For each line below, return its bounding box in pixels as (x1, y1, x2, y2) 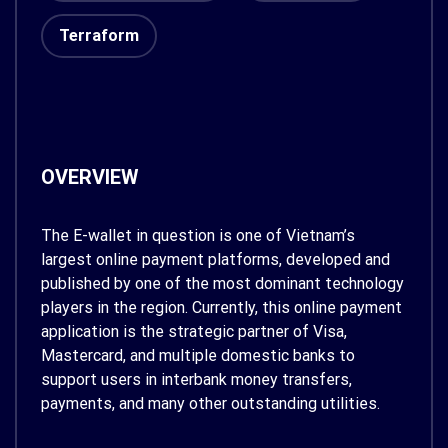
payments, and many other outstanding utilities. (41, 394, 380, 413)
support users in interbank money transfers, (41, 370, 352, 389)
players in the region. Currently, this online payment (41, 298, 402, 317)
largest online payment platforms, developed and (41, 250, 390, 269)
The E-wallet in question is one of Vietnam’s (41, 226, 355, 245)
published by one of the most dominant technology (41, 274, 404, 293)
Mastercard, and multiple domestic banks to (41, 346, 355, 365)
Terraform (59, 26, 139, 45)
